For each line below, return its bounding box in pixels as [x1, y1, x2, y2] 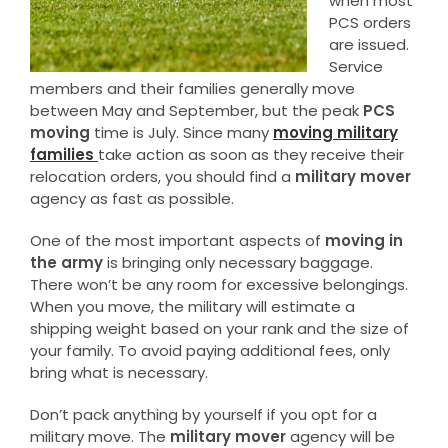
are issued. [329, 33, 410, 55]
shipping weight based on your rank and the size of [29, 317, 409, 339]
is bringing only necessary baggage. [106, 251, 373, 273]
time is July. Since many [89, 121, 273, 143]
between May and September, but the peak [29, 99, 363, 121]
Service [329, 55, 384, 77]
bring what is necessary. [29, 361, 208, 383]
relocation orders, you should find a [29, 165, 295, 187]
